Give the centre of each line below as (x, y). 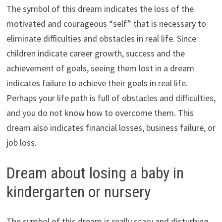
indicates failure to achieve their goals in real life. (97, 83)
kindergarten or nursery (78, 192)
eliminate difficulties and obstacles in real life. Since (101, 38)
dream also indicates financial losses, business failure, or (111, 127)
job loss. (21, 142)
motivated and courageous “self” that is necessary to (106, 23)
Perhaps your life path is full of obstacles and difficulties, (111, 98)
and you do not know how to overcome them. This (100, 112)
